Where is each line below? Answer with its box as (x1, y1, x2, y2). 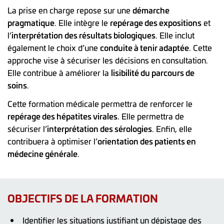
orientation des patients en (97, 135, 196, 146)
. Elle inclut (155, 29, 194, 40)
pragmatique (7, 16, 54, 28)
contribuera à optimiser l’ (7, 135, 97, 146)
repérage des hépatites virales (7, 110, 117, 121)
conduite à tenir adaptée (100, 41, 189, 53)
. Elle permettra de (117, 110, 184, 121)
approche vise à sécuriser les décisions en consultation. (7, 54, 208, 65)
